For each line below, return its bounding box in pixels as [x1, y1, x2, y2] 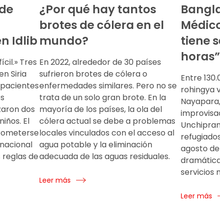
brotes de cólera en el [39, 17, 164, 33]
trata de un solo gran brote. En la [39, 92, 166, 104]
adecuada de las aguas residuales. [39, 151, 172, 163]
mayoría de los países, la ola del [39, 104, 162, 115]
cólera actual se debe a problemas [39, 115, 175, 127]
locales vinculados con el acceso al [39, 127, 174, 139]
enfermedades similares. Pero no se [39, 80, 177, 92]
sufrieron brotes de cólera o [39, 68, 147, 80]
